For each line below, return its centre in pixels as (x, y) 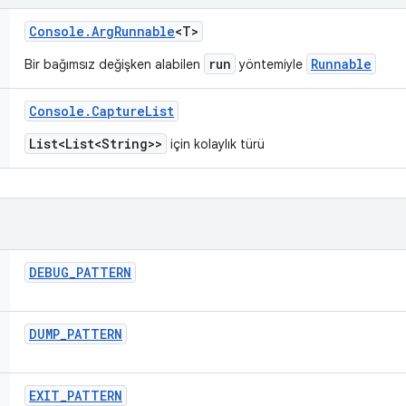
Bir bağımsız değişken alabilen (114, 64)
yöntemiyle (271, 64)
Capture (118, 111)
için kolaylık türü (216, 144)
